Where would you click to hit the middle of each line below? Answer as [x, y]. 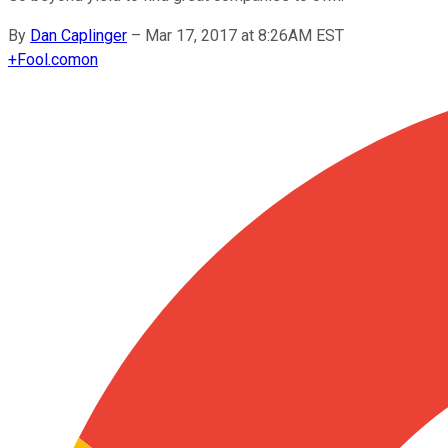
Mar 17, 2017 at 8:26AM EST [244, 35]
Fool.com [49, 59]
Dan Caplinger [78, 35]
